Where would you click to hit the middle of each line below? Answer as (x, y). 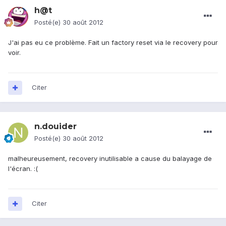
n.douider (55, 127)
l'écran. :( (23, 169)
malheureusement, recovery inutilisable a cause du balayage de (110, 159)
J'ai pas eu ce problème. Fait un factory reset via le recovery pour (113, 43)
